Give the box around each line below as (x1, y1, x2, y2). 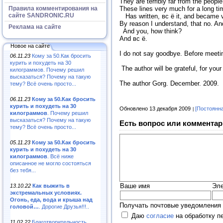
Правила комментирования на (8, 4, 98, 12)
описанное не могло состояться (10, 160, 91, 166)
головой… (10, 203, 39, 210)
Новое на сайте (10, 42, 50, 49)
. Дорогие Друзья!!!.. (39, 203, 89, 210)
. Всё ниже (47, 153, 74, 159)
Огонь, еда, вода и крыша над (10, 196, 93, 203)
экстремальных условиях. (10, 189, 82, 196)
